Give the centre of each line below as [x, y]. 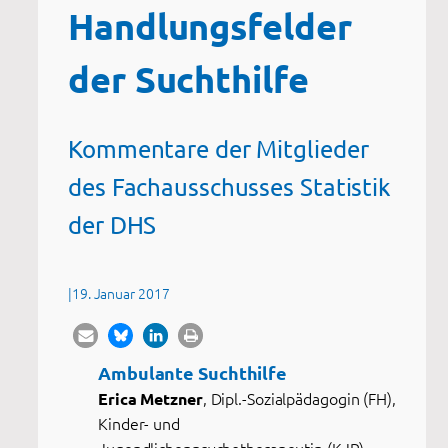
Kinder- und [139, 422]
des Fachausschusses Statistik [230, 186]
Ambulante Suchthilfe [192, 372]
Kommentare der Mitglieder [218, 148]
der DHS [112, 224]
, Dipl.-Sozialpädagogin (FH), [299, 397]
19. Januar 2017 [120, 292]
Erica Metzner [150, 398]
